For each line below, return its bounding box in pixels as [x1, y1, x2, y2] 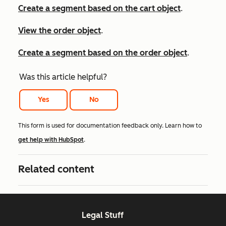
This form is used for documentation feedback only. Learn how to [18, 122, 202, 130]
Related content [18, 163, 94, 176]
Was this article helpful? [19, 72, 107, 82]
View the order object [18, 25, 101, 35]
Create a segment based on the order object [18, 47, 187, 58]
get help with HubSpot [18, 136, 84, 144]
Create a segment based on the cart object [18, 3, 181, 13]
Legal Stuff [81, 210, 124, 220]
